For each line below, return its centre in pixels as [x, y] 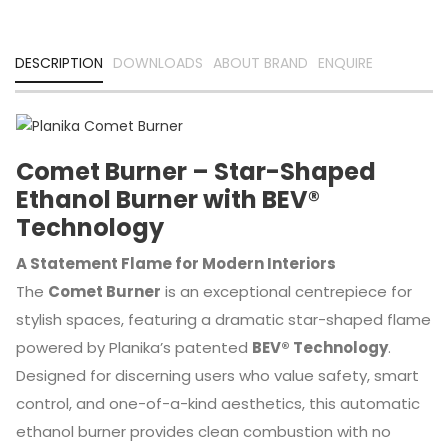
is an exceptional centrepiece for [286, 292]
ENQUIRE [345, 63]
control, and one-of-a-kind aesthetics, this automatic [217, 404]
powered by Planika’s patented [133, 348]
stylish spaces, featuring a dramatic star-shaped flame [223, 320]
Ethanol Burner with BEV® [167, 200]
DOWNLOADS [158, 63]
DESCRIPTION [59, 63]
